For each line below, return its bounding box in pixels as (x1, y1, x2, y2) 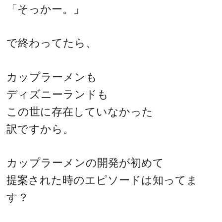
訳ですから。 (6, 122, 74, 135)
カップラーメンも (6, 70, 98, 83)
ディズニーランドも (6, 88, 109, 101)
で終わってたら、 (6, 37, 97, 50)
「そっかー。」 (6, 2, 85, 15)
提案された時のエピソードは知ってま (6, 174, 198, 187)
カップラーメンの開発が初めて (6, 157, 165, 169)
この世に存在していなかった (6, 105, 154, 118)
